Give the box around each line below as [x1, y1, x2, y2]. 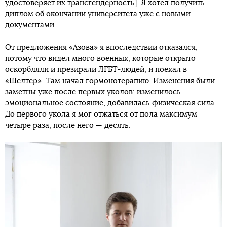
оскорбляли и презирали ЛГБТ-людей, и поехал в [5, 66, 187, 74]
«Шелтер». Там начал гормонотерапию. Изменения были [5, 77, 215, 85]
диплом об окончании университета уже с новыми [5, 10, 191, 18]
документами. [5, 21, 56, 29]
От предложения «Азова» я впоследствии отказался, [5, 44, 198, 52]
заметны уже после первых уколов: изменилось [5, 88, 181, 96]
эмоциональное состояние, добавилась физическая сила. [5, 99, 216, 107]
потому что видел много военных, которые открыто [5, 55, 196, 63]
